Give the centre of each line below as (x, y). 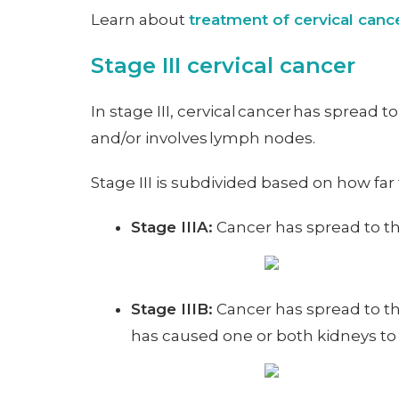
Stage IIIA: (172, 228)
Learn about (140, 20)
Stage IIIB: (172, 309)
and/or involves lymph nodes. (203, 138)
